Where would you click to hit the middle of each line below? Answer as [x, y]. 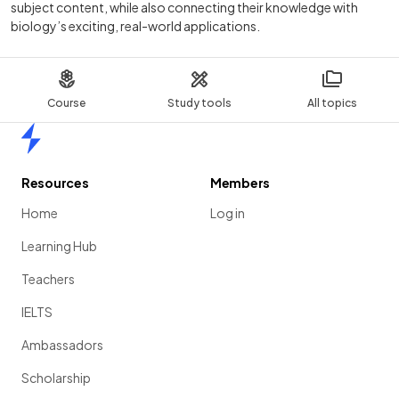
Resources [55, 183]
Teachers [48, 279]
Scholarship [56, 378]
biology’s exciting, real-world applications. [135, 26]
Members [240, 183]
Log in [228, 213]
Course [67, 103]
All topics [333, 103]
